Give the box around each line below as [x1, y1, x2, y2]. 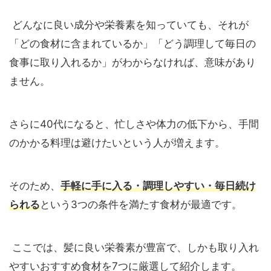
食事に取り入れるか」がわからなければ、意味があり [9, 56, 256, 68]
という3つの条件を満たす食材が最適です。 [40, 198, 242, 211]
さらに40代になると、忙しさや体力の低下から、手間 [9, 117, 259, 130]
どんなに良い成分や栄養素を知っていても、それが [9, 18, 249, 31]
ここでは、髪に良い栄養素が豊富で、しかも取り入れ [9, 241, 259, 253]
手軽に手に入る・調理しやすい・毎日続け [60, 179, 256, 192]
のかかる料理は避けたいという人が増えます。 [9, 136, 225, 149]
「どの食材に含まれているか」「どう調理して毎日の [9, 37, 256, 50]
